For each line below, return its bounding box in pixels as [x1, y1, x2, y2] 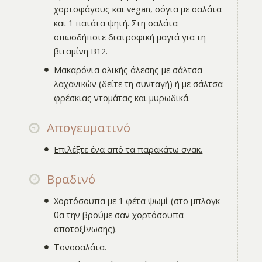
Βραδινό [43, 170, 95, 187]
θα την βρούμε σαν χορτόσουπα [54, 208, 184, 220]
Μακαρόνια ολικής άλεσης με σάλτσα [54, 63, 203, 75]
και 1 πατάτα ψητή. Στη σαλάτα [54, 17, 178, 29]
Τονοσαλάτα [54, 241, 105, 253]
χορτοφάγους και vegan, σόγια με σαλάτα [54, 3, 222, 15]
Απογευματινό [43, 119, 130, 136]
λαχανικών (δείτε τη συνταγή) [54, 77, 173, 89]
